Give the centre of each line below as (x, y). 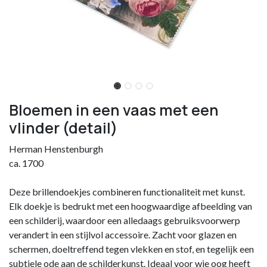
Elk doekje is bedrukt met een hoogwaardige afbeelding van (131, 206)
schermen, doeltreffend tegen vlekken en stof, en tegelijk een (131, 249)
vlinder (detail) (63, 128)
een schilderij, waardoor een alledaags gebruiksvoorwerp (125, 220)
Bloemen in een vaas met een (114, 110)
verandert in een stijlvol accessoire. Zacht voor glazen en (123, 234)
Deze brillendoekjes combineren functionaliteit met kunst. (127, 191)
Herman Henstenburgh (56, 148)
